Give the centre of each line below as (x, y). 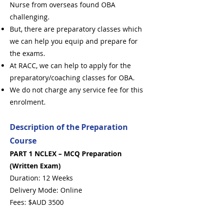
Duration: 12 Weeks (41, 178)
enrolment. (28, 102)
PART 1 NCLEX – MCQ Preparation (66, 154)
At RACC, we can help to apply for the (70, 65)
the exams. (27, 53)
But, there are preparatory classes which (76, 29)
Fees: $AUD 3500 (37, 202)
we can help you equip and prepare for (74, 41)
